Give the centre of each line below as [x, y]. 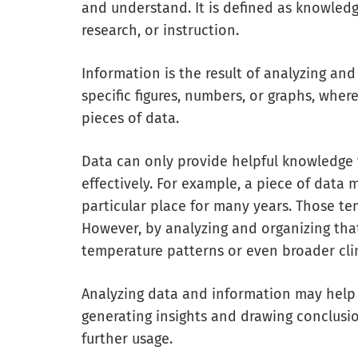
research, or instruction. [160, 31]
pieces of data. [130, 119]
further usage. [129, 339]
